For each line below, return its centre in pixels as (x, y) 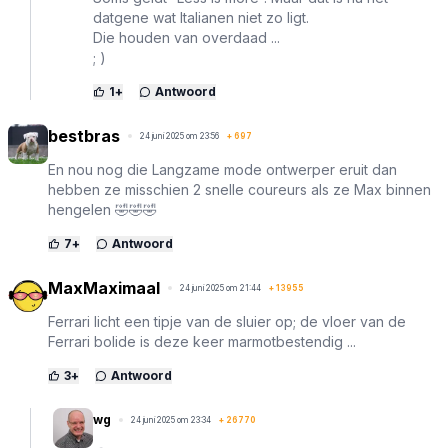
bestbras (84, 136)
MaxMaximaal (104, 288)
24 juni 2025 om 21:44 (220, 288)
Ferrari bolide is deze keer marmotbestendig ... (202, 342)
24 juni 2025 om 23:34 (171, 420)
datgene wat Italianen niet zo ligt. (201, 18)
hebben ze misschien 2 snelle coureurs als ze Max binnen (239, 190)
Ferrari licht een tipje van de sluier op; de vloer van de (227, 322)
